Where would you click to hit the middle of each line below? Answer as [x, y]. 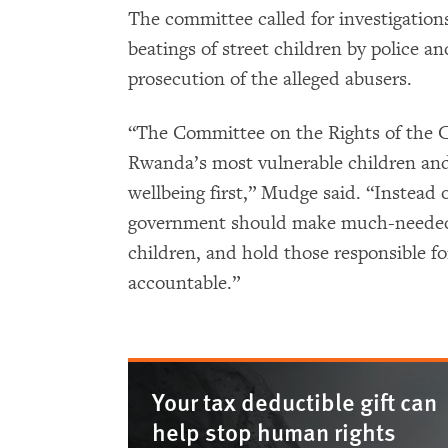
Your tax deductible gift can [294, 401]
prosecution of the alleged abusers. [270, 79]
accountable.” [184, 283]
